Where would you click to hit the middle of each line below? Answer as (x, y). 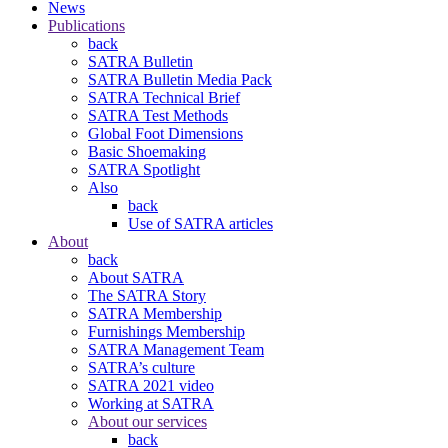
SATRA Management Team (176, 349)
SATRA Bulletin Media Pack (180, 79)
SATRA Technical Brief (164, 97)
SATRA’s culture (141, 367)
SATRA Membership (155, 313)
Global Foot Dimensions (165, 133)
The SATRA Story (147, 295)
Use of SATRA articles (200, 223)
